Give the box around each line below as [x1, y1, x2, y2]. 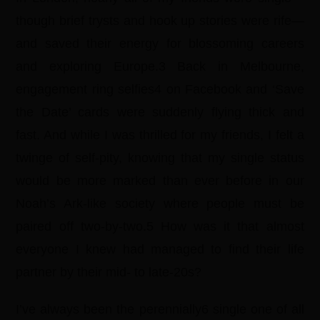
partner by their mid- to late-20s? [16, 265, 202, 279]
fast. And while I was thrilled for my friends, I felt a [16, 128, 304, 142]
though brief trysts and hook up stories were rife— [16, 14, 304, 28]
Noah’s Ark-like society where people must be [16, 196, 304, 211]
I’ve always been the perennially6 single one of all [16, 302, 304, 316]
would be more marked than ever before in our [16, 174, 304, 188]
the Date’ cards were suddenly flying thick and [16, 105, 304, 119]
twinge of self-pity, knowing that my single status [16, 151, 304, 165]
